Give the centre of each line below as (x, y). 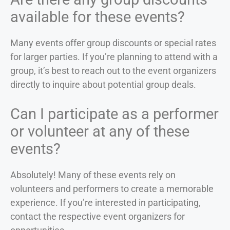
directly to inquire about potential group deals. (103, 84)
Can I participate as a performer (114, 114)
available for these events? (98, 17)
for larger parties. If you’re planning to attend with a (114, 56)
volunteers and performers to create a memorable (112, 188)
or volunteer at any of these (100, 131)
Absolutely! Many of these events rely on (93, 175)
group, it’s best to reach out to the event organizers (113, 70)
